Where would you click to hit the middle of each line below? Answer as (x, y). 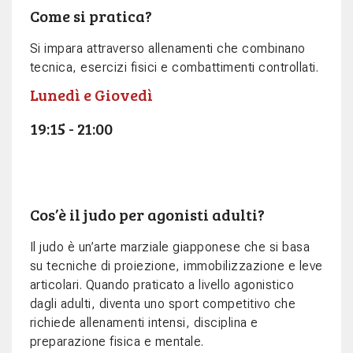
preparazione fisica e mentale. (117, 342)
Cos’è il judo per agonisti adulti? (147, 215)
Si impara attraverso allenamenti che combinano (167, 49)
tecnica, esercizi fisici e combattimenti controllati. (174, 68)
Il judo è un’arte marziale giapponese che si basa (169, 247)
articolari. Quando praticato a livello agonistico (162, 285)
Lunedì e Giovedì (93, 95)
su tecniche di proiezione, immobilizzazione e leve (176, 266)
